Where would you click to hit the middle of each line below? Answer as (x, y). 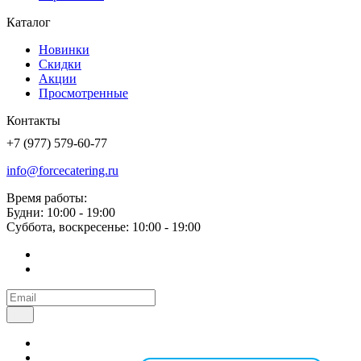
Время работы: (47, 197)
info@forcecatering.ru (62, 170)
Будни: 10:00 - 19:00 (61, 212)
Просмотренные (83, 93)
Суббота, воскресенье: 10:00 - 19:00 (104, 226)
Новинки (64, 49)
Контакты (33, 120)
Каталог (29, 22)
